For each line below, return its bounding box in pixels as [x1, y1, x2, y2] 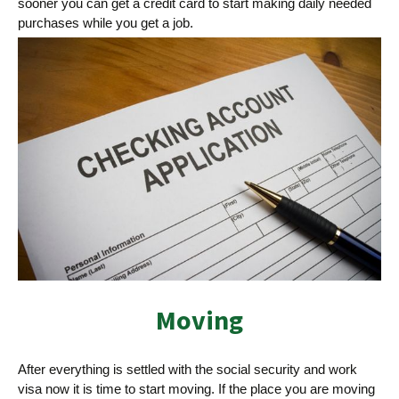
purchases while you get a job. [18, 15, 193, 31]
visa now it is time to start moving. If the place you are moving [18, 381, 375, 397]
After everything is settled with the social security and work [18, 362, 357, 378]
